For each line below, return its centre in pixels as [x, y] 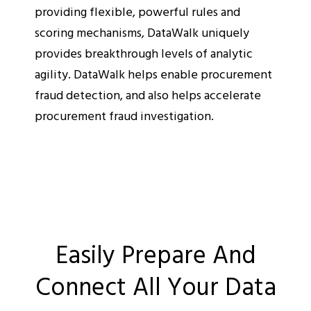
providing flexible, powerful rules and [137, 11]
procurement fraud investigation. [124, 115]
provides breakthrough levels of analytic [144, 53]
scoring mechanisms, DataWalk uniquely [142, 32]
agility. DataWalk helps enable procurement [153, 74]
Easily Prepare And [155, 253]
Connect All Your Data [155, 285]
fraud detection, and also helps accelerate [148, 94]
